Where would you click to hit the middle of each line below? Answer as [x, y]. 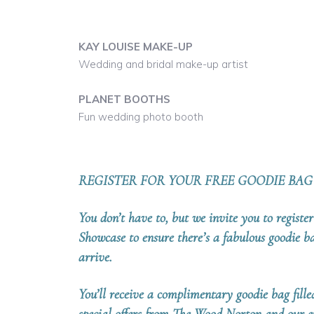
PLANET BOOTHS [124, 99]
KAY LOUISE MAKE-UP [136, 47]
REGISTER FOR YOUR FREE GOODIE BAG [196, 181]
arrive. [95, 257]
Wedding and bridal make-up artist [163, 64]
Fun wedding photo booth [141, 117]
